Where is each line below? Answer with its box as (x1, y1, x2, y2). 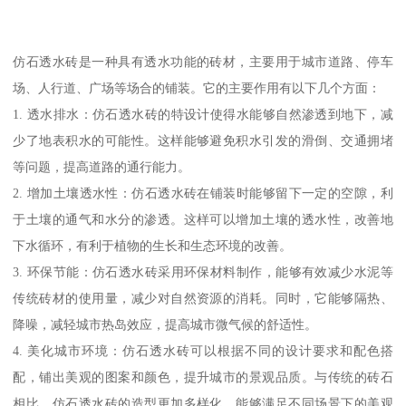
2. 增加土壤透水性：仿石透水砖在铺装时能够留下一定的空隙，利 (13, 185, 393, 200)
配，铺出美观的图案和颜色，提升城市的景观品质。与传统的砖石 (13, 369, 393, 384)
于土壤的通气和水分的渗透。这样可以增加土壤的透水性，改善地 (13, 211, 393, 227)
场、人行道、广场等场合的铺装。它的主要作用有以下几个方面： (13, 80, 382, 95)
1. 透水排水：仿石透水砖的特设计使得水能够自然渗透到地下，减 (13, 106, 393, 121)
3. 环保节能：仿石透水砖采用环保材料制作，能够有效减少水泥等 (13, 264, 393, 279)
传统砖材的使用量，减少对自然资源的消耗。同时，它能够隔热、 (13, 290, 393, 305)
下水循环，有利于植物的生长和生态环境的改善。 (13, 237, 293, 253)
